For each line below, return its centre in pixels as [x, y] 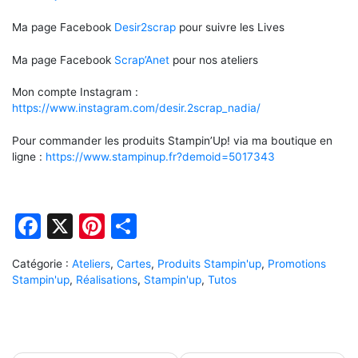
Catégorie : [42, 264]
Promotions [297, 264]
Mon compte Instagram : [75, 92]
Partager [189, 226]
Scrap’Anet [142, 60]
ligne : [29, 156]
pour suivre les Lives [230, 28]
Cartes [134, 264]
